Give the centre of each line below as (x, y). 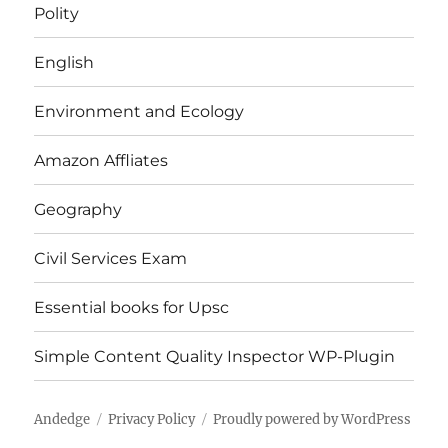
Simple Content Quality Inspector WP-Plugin (215, 356)
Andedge (62, 420)
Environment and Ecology (139, 111)
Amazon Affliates (101, 160)
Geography (78, 209)
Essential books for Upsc (132, 307)
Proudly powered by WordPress (312, 420)
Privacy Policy (152, 420)
